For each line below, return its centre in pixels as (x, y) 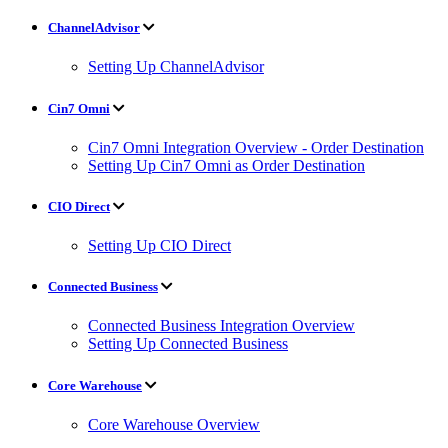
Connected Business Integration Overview (221, 326)
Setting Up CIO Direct (159, 246)
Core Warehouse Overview (174, 424)
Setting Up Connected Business (188, 344)
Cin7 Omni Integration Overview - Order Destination (256, 147)
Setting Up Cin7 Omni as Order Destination (226, 165)
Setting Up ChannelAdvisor (176, 67)
